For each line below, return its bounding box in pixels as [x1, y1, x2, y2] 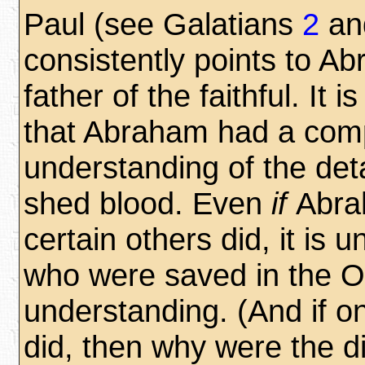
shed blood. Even [24, 186, 271, 222]
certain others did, [24, 222, 279, 257]
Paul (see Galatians [24, 7, 302, 42]
